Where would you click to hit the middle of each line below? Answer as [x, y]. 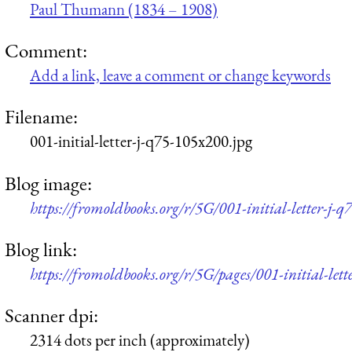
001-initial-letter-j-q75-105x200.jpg [141, 141]
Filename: [41, 117]
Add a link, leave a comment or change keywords [180, 75]
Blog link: [41, 249]
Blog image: [48, 183]
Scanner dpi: [51, 315]
